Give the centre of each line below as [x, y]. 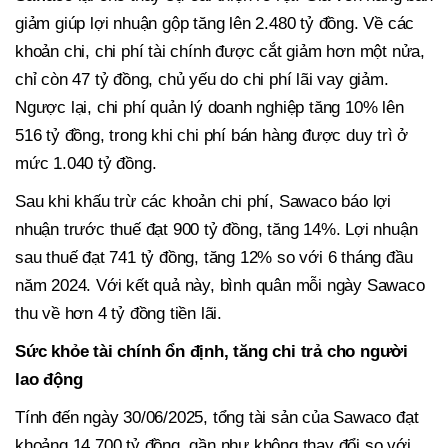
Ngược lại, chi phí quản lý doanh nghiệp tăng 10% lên [209, 108]
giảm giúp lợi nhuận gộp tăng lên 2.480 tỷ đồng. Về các [215, 24]
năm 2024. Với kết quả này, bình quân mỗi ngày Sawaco [220, 286]
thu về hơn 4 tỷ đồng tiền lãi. [119, 314]
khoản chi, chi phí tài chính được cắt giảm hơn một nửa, [220, 52]
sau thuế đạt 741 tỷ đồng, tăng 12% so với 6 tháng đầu [214, 258]
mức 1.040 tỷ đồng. [86, 164]
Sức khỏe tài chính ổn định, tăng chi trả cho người [211, 352]
